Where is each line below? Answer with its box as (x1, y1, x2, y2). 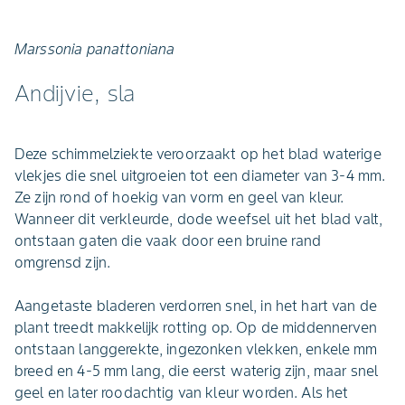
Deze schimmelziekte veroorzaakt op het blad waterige (14, 145, 381, 163)
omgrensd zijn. (14, 253, 111, 271)
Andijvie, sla (14, 80, 136, 108)
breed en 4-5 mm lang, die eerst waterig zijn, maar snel (14, 362, 379, 380)
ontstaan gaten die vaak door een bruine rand (14, 231, 322, 250)
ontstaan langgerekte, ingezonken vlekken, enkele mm (14, 340, 378, 358)
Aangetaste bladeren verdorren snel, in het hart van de (14, 297, 378, 315)
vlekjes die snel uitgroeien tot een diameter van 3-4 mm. (14, 166, 386, 184)
